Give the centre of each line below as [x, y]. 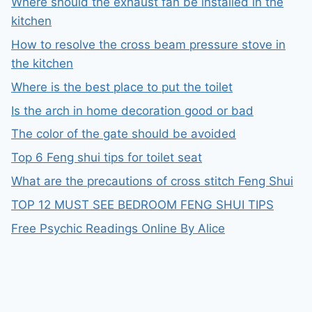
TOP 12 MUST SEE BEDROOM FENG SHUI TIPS [142, 204]
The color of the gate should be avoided [124, 134]
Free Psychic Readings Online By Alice [118, 228]
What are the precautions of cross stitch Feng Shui [152, 181]
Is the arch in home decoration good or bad [132, 110]
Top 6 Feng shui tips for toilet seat [107, 158]
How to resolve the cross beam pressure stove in [148, 45]
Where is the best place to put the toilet [122, 87]
